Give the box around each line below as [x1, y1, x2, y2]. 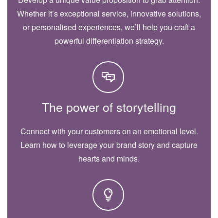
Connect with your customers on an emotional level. [20, 126, 198, 137]
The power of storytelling [42, 98, 176, 116]
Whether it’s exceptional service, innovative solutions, [17, 8, 201, 19]
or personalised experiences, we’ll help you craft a [23, 21, 195, 33]
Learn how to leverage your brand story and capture [20, 139, 198, 151]
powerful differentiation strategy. [54, 35, 164, 47]
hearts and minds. [78, 153, 140, 164]
